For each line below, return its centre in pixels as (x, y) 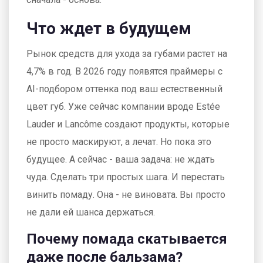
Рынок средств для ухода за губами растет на (127, 53)
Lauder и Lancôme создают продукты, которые (128, 124)
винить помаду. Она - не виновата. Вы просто (126, 194)
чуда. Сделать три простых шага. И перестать (126, 177)
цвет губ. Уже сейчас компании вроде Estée (123, 106)
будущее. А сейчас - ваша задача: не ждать (121, 159)
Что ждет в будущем (109, 28)
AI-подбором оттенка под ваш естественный (124, 89)
